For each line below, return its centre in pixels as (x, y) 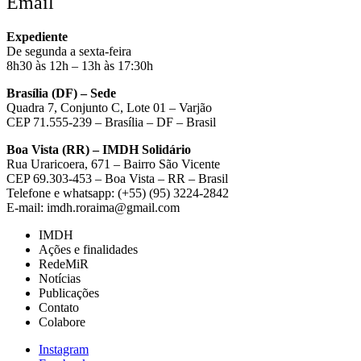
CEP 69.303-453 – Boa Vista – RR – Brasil (117, 178)
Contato (59, 307)
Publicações (69, 293)
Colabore (62, 322)
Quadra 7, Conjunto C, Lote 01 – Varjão (109, 107)
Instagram (64, 349)
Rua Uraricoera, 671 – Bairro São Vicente (113, 164)
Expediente (37, 36)
